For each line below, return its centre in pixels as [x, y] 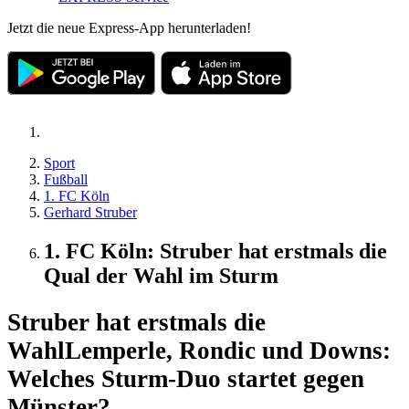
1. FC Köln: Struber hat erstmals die [215, 251]
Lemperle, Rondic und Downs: [228, 351]
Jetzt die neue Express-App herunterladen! [129, 27]
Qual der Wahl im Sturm [161, 275]
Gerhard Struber [90, 212]
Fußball [66, 179]
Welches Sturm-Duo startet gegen [186, 379]
